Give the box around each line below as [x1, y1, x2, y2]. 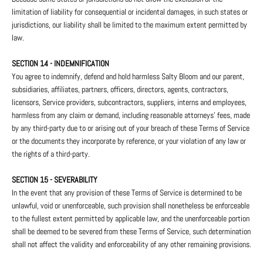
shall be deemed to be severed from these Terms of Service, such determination [12, 226, 251, 237]
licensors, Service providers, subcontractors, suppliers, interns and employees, [12, 97, 247, 108]
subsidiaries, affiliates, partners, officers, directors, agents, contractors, [12, 84, 228, 95]
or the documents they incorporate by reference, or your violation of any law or [12, 136, 246, 147]
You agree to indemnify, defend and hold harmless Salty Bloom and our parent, [12, 71, 244, 82]
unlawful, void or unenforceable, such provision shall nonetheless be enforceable [12, 200, 249, 211]
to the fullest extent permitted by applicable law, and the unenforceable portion [12, 213, 249, 224]
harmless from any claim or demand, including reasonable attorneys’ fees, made [12, 110, 250, 121]
